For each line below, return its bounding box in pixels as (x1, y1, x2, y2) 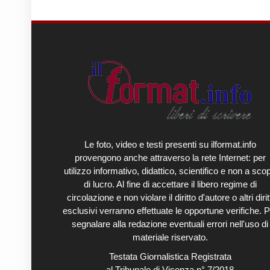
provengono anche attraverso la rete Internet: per (74, 152, 266, 163)
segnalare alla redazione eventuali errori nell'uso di (72, 219, 268, 229)
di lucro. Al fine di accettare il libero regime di (83, 179, 257, 189)
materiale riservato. (132, 232, 208, 242)
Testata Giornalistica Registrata (108, 251, 231, 262)
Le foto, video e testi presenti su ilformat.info (84, 139, 256, 149)
